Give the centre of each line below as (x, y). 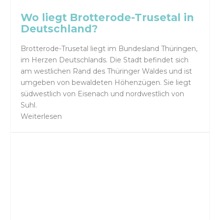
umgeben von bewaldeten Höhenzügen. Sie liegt (106, 82)
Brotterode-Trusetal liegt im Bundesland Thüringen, (109, 48)
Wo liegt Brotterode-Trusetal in (108, 18)
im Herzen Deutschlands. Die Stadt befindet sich (105, 60)
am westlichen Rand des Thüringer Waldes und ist (107, 71)
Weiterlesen (41, 116)
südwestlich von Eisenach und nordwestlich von (103, 94)
